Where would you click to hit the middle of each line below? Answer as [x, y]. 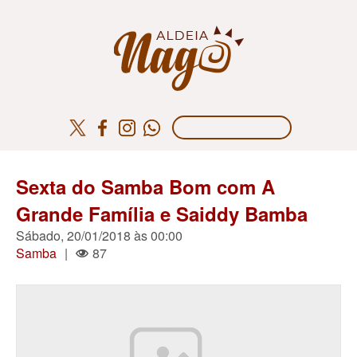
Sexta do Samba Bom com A [145, 186]
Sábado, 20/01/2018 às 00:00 [99, 235]
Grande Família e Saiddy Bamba [162, 214]
